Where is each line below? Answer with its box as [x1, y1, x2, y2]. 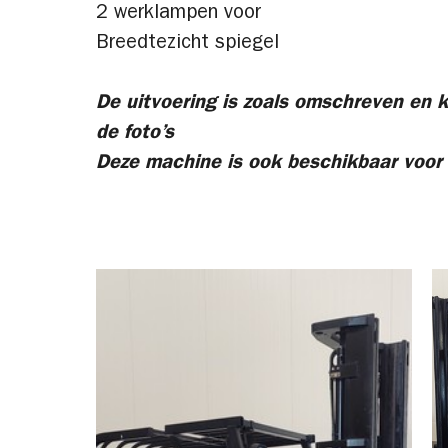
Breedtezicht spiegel [96, 34, 279, 54]
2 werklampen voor [96, 4, 261, 24]
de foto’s [96, 124, 174, 144]
